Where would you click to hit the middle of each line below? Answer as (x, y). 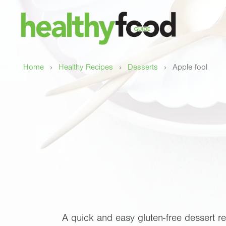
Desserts (143, 67)
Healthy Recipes (86, 67)
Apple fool (190, 67)
